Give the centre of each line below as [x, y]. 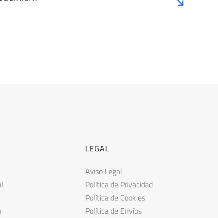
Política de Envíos [113, 211]
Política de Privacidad [119, 184]
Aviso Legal [104, 171]
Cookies [133, 198]
